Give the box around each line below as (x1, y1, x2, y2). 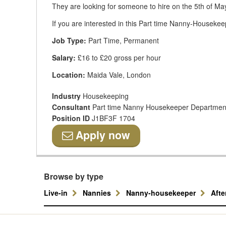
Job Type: (52, 35, 86, 45)
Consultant (52, 102, 92, 112)
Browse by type (44, 171, 103, 182)
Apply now (73, 127, 130, 143)
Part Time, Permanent (86, 35, 159, 45)
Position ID (52, 113, 92, 123)
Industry (52, 91, 83, 101)
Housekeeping (83, 91, 129, 101)
